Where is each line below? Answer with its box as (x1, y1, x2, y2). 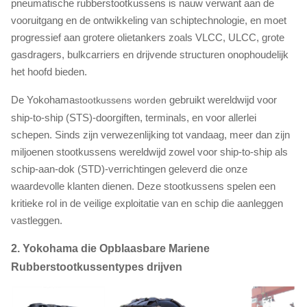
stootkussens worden (75, 95, 167, 106)
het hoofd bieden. (11, 66, 87, 77)
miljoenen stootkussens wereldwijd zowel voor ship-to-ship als (11, 146, 288, 158)
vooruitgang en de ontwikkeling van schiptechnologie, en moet (11, 14, 286, 26)
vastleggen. (11, 214, 62, 226)
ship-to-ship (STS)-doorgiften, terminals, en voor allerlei (11, 112, 256, 123)
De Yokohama (11, 94, 75, 106)
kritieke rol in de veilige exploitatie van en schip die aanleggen (11, 197, 283, 209)
